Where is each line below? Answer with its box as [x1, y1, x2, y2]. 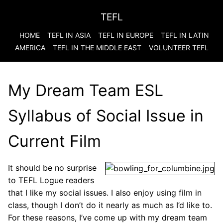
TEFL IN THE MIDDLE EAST [52, 43, 141, 52]
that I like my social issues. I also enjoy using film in [8, 188, 202, 198]
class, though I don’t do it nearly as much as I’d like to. [8, 200, 212, 210]
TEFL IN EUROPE [98, 31, 153, 39]
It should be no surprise [8, 163, 97, 173]
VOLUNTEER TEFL [148, 43, 209, 52]
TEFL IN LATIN [160, 31, 209, 39]
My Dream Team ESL [8, 81, 163, 100]
